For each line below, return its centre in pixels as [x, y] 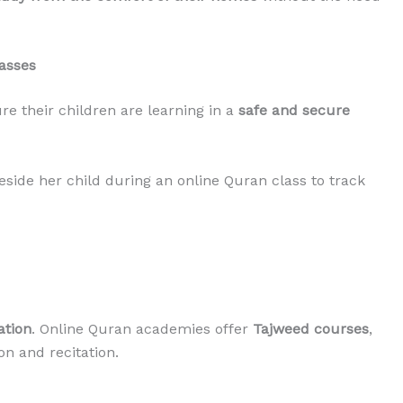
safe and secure [294, 111]
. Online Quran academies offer [142, 328]
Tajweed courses [311, 328]
